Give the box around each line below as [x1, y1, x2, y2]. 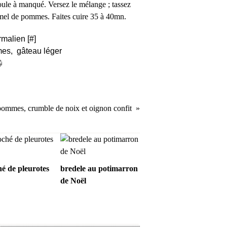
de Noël [60, 176, 86, 185]
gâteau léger [17, 47, 62, 55]
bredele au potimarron [60, 164, 138, 173]
